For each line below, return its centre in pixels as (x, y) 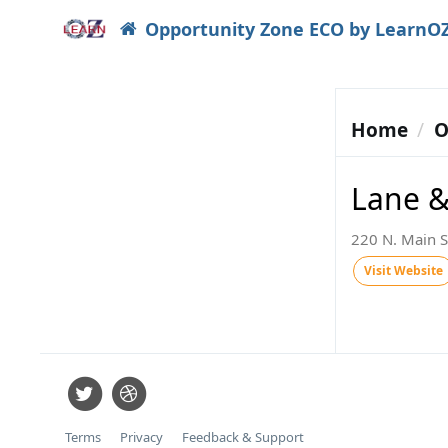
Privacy (141, 437)
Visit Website (403, 270)
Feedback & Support (242, 437)
